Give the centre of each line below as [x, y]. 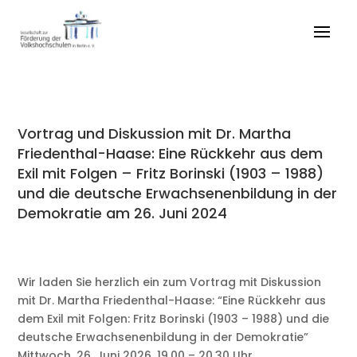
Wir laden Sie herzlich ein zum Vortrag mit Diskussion [170, 282]
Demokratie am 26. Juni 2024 [123, 214]
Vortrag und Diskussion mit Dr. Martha [155, 134]
